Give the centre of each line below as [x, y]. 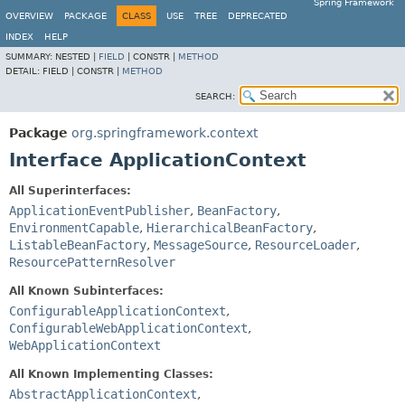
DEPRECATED [258, 16]
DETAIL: [24, 71]
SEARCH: [215, 96]
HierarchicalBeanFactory [230, 228]
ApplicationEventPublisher [99, 211]
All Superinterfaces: [70, 191]
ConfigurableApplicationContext [118, 311]
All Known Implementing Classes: [111, 374]
